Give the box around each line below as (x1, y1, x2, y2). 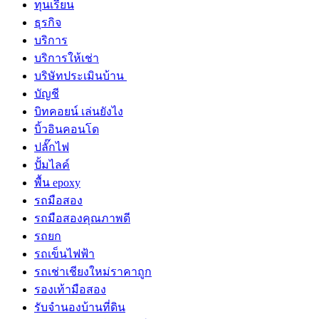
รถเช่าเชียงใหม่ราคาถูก (34, 265, 152, 278)
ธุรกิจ (34, 16, 61, 28)
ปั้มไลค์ (34, 158, 70, 171)
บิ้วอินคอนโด (34, 122, 99, 135)
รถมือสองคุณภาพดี (34, 211, 130, 224)
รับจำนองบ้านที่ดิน (34, 300, 125, 313)
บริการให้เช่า (34, 51, 99, 64)
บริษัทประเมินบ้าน (34, 69, 127, 82)
